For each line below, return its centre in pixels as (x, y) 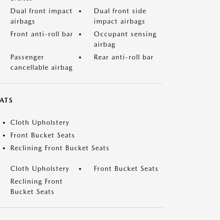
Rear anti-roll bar (124, 57)
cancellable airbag (41, 67)
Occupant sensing (125, 34)
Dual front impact (41, 11)
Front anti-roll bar (42, 34)
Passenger (27, 57)
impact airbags (120, 21)
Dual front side (120, 11)
